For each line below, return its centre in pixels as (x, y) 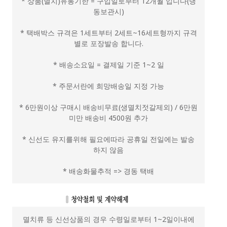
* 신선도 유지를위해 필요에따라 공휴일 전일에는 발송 (108, 139)
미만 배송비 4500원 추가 (108, 118)
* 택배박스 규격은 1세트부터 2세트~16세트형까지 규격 (108, 32)
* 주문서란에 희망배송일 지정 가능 (108, 86)
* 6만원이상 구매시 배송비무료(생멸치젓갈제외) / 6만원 (108, 107)
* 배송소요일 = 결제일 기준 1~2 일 (108, 64)
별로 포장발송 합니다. (108, 43)
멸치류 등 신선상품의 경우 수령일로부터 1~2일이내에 (108, 219)
